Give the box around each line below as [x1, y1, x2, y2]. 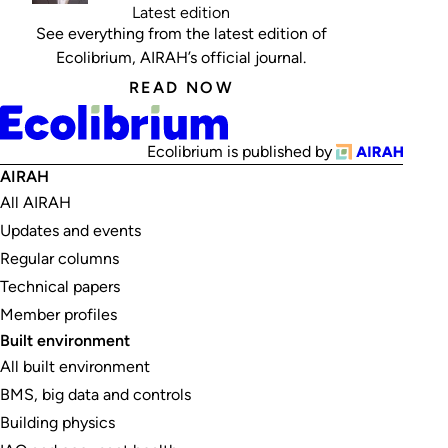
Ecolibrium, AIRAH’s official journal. [56, 47, 307, 67]
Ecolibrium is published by [147, 141, 336, 161]
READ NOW [128, 78, 235, 98]
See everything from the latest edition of [35, 23, 327, 43]
